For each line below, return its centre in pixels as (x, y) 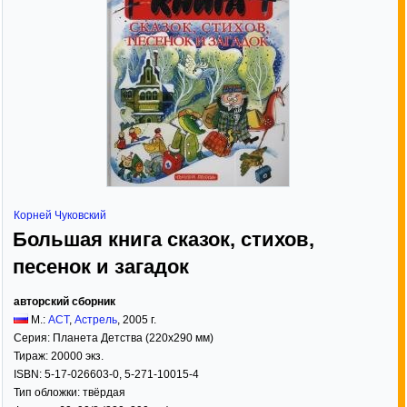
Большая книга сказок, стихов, (164, 239)
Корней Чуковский (60, 215)
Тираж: (32, 356)
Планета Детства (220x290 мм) (133, 338)
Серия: (33, 338)
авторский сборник (65, 302)
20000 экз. (77, 356)
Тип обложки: (48, 392)
